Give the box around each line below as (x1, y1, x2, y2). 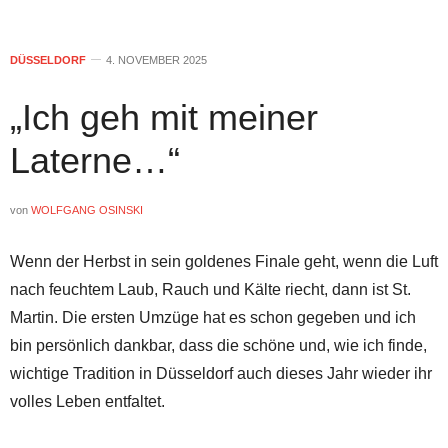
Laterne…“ (10, 139, 180, 181)
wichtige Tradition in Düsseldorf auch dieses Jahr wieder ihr (10, 364, 432, 382)
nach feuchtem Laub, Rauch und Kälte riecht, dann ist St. (10, 280, 411, 298)
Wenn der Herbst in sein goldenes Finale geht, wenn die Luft (10, 252, 438, 270)
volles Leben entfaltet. (10, 392, 165, 410)
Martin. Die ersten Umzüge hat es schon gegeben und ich (10, 308, 416, 326)
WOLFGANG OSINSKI (31, 203, 143, 216)
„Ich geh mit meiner (10, 96, 318, 138)
